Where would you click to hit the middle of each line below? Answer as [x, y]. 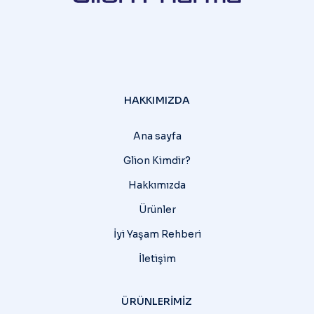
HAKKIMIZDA [157, 100]
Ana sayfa [157, 136]
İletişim [157, 258]
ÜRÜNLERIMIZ [157, 301]
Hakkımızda [157, 185]
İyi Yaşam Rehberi [157, 234]
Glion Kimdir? [157, 160]
